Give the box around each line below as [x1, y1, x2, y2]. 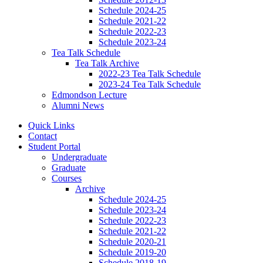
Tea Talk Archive [75, 58, 139, 69]
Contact [28, 131, 57, 141]
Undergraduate [52, 152, 107, 163]
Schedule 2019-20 [99, 247, 166, 258]
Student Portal [28, 141, 80, 152]
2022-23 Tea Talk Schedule [99, 69, 201, 79]
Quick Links [28, 120, 75, 131]
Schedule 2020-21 [99, 237, 166, 247]
